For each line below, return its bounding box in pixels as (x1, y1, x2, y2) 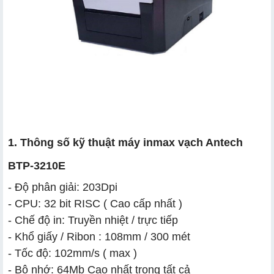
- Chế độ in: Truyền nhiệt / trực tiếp (8, 213, 178, 226)
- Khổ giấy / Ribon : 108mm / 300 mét (8, 230, 190, 243)
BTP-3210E (8, 159, 65, 172)
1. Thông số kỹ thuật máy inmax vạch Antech (8, 136, 243, 149)
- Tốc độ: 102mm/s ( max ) (8, 246, 137, 259)
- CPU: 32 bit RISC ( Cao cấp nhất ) (8, 197, 182, 210)
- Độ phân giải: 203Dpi (8, 180, 117, 193)
